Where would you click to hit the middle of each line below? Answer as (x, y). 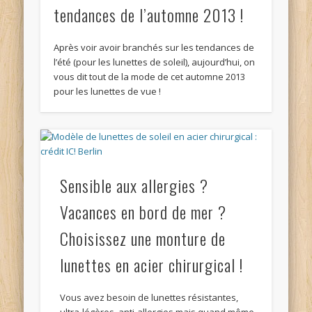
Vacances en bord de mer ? (143, 212)
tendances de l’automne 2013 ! (149, 14)
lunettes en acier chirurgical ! (152, 265)
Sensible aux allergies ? (134, 186)
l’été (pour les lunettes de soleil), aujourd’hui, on (155, 62)
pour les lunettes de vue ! (108, 91)
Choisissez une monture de (143, 239)
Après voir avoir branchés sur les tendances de (154, 47)
